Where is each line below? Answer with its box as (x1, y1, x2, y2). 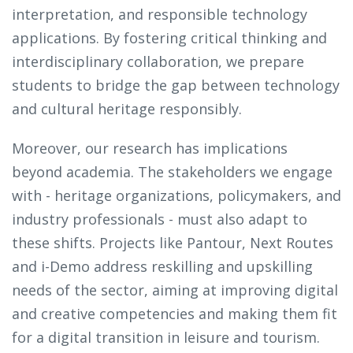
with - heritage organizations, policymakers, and (12, 186, 341, 206)
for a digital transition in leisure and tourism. (12, 328, 320, 347)
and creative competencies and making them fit (12, 304, 337, 324)
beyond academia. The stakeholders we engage (12, 162, 333, 182)
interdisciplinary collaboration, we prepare (12, 52, 304, 72)
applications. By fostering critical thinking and (12, 28, 327, 48)
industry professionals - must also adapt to (12, 210, 307, 229)
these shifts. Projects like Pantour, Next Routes (12, 233, 333, 253)
